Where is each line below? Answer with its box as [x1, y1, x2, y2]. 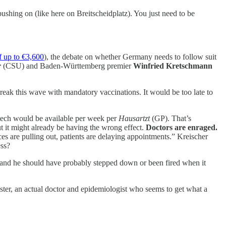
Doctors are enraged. [146, 123, 217, 132]
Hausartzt [119, 114, 150, 123]
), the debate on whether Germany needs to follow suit [44, 52, 216, 61]
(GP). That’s [150, 114, 191, 123]
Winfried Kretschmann [133, 61, 212, 70]
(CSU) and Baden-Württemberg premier [1, 61, 133, 70]
